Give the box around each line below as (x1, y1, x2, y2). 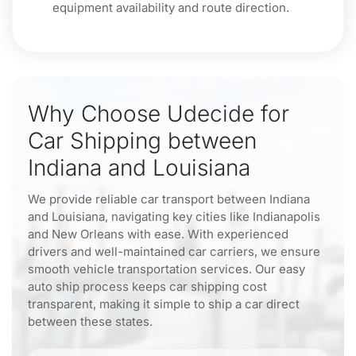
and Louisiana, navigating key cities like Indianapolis (28, 209, 320, 224)
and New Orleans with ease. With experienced (28, 226, 288, 242)
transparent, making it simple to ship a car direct (28, 296, 300, 311)
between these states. (28, 314, 153, 329)
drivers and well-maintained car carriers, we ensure (28, 244, 320, 259)
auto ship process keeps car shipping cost (28, 279, 267, 294)
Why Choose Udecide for (28, 100, 289, 127)
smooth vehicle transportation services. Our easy (28, 261, 305, 277)
